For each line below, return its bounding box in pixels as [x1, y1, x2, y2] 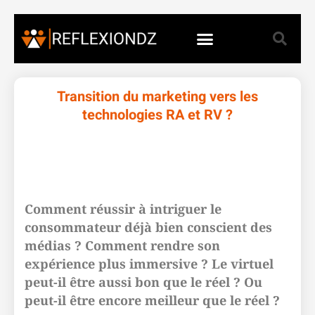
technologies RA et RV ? [82, 105, 233, 125]
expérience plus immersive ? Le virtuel [25, 255, 274, 272]
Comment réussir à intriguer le [25, 200, 221, 217]
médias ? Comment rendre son [25, 237, 220, 254]
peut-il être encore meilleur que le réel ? [25, 292, 280, 309]
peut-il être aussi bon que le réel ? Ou [25, 274, 262, 290]
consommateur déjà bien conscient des [25, 219, 272, 236]
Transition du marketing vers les [57, 86, 258, 107]
